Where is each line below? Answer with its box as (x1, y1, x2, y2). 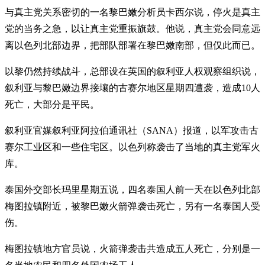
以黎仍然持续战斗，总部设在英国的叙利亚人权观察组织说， (5, 66, 260, 77)
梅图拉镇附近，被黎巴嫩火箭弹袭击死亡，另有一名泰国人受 (5, 201, 260, 212)
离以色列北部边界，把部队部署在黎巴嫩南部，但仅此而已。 (5, 40, 260, 51)
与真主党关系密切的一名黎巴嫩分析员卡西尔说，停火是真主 (5, 7, 260, 18)
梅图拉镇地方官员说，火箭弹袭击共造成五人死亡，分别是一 (5, 244, 260, 254)
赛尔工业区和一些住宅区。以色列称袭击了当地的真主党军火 (5, 142, 260, 153)
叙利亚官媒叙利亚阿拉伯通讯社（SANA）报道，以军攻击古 (5, 125, 258, 136)
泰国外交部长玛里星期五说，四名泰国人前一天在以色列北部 (5, 185, 260, 195)
